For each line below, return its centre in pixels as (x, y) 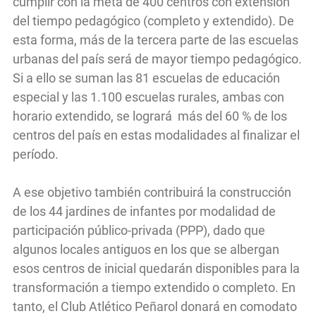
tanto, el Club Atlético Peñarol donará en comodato (155, 306)
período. (36, 154)
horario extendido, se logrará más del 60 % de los (150, 116)
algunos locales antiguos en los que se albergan (146, 249)
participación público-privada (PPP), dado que (139, 230)
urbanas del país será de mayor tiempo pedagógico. (157, 59)
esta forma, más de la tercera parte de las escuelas (156, 39)
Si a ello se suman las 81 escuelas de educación (146, 78)
